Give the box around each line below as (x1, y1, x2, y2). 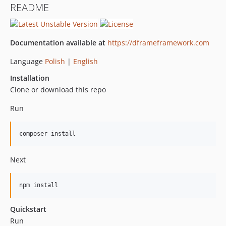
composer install (19, 130, 76, 137)
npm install (19, 181, 58, 189)
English (73, 56, 98, 66)
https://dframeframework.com (107, 37, 209, 47)
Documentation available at (10, 37, 105, 47)
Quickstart (10, 204, 46, 214)
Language (10, 56, 45, 66)
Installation (10, 73, 49, 83)
